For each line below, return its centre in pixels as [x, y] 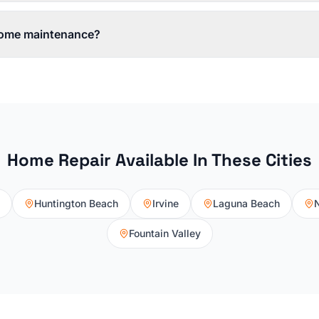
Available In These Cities [211, 160]
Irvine [166, 203]
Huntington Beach [76, 203]
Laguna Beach [246, 203]
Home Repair [59, 160]
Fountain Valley [164, 233]
